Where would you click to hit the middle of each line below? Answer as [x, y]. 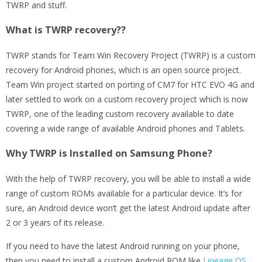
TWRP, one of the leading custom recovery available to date [120, 114]
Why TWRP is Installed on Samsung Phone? [109, 154]
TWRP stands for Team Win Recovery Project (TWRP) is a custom [131, 56]
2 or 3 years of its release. [55, 223]
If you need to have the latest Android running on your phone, [123, 246]
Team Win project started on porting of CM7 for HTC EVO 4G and [130, 85]
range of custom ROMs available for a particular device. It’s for [124, 194]
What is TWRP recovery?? [66, 30]
